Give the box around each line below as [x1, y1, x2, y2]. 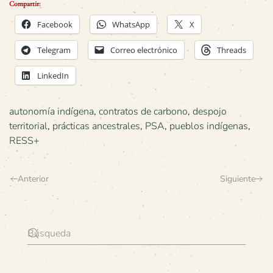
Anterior [18, 172, 49, 185]
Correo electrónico [110, 44, 177, 55]
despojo [193, 104, 227, 118]
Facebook [37, 18, 73, 30]
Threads [217, 44, 246, 55]
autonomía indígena [9, 104, 94, 118]
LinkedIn [37, 69, 69, 81]
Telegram [37, 44, 71, 55]
